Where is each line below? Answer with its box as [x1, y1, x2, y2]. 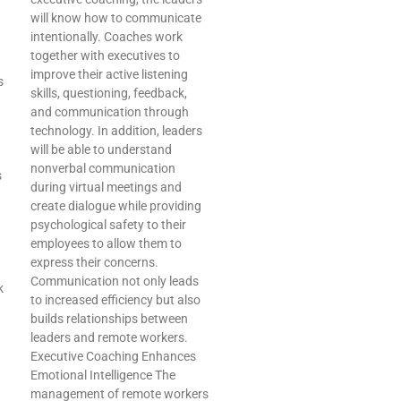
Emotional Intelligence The [30, 368, 175, 383]
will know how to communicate [30, 11, 201, 26]
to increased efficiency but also [30, 293, 200, 308]
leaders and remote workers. [30, 330, 188, 346]
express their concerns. [30, 255, 158, 270]
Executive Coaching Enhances [30, 349, 196, 364]
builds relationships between [30, 311, 188, 327]
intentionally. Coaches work [30, 30, 183, 45]
